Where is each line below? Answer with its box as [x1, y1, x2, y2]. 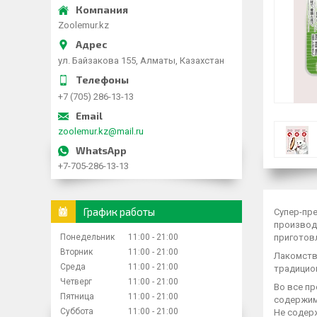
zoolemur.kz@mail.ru [58, 125, 144, 137]
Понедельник [60, 231, 115, 242]
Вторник [60, 246, 93, 257]
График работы [83, 204, 155, 218]
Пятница [60, 291, 94, 301]
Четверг [60, 276, 92, 287]
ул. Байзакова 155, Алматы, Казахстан [58, 54, 224, 66]
